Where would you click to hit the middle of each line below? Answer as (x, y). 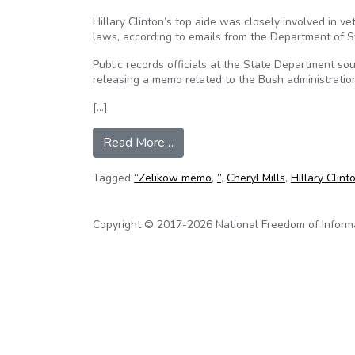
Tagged (113, 178)
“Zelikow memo (173, 178)
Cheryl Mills (256, 178)
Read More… (138, 143)
